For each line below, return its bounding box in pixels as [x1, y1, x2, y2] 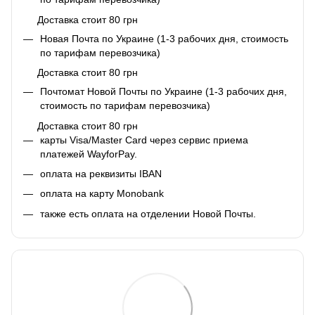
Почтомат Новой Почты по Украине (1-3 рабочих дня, [40, 86, 287, 98]
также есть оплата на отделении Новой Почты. [40, 207, 256, 219]
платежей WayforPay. [40, 148, 137, 160]
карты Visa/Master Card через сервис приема [40, 134, 248, 146]
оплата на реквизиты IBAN [40, 167, 162, 179]
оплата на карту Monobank [40, 188, 164, 200]
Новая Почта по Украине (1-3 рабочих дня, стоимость [40, 32, 288, 44]
